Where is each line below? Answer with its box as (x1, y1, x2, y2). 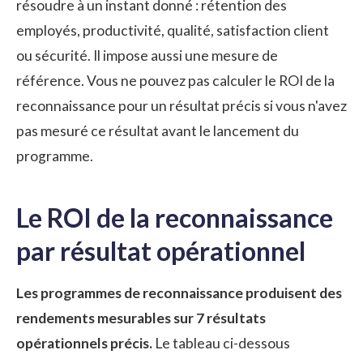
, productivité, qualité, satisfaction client (77, 21, 329, 39)
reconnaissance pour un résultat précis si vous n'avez (16, 96, 347, 114)
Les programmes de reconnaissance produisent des (16, 284, 342, 301)
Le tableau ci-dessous (152, 334, 290, 352)
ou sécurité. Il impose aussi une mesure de (16, 46, 278, 64)
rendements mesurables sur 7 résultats (16, 309, 266, 327)
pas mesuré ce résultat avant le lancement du (16, 122, 299, 139)
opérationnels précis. (16, 334, 152, 352)
